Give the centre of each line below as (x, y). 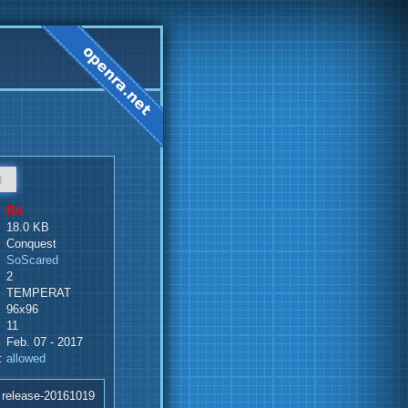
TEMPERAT (39, 293)
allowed (26, 359)
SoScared (33, 260)
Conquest (32, 244)
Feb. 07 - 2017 (45, 342)
